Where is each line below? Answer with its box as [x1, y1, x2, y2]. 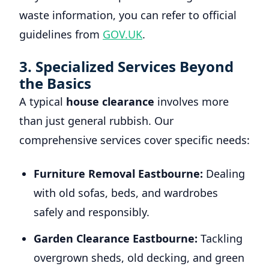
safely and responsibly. [34, 205, 150, 219]
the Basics [19, 73, 91, 93]
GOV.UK [103, 27, 142, 41]
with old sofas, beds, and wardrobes [34, 186, 218, 200]
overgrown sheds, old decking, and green [34, 250, 244, 265]
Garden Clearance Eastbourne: [34, 231, 198, 246]
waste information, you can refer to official [19, 8, 237, 22]
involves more [154, 94, 229, 109]
